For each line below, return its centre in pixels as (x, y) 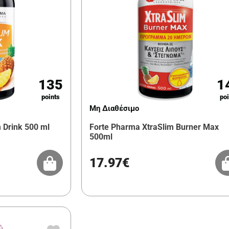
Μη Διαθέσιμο (114, 109)
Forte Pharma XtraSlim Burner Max (154, 127)
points (51, 97)
